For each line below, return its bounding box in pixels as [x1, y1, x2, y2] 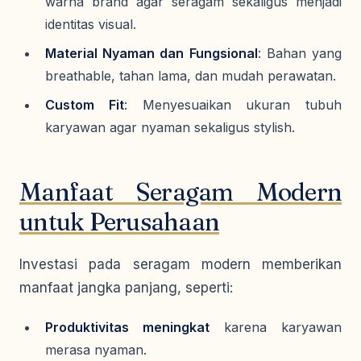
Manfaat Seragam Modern [19, 177, 342, 207]
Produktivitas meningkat [45, 319, 210, 335]
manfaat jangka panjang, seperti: [19, 280, 233, 296]
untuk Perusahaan [19, 207, 219, 237]
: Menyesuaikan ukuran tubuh [123, 97, 342, 113]
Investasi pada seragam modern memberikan [19, 256, 342, 272]
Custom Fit [45, 97, 124, 113]
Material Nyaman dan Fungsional [45, 45, 258, 61]
